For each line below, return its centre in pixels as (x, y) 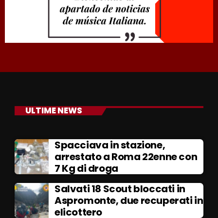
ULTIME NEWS (54, 111)
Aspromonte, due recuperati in (129, 201)
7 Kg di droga (86, 169)
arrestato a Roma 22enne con (126, 157)
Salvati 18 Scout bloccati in (120, 189)
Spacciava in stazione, (110, 145)
